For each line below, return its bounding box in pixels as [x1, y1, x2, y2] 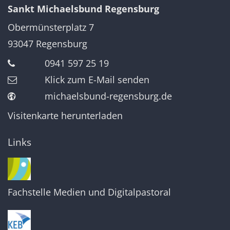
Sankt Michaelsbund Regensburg [8, 2, 159, 15]
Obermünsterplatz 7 [8, 21, 94, 33]
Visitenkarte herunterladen [8, 109, 123, 122]
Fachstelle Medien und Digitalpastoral [8, 186, 171, 199]
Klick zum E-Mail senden [45, 73, 149, 86]
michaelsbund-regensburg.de [45, 89, 172, 102]
